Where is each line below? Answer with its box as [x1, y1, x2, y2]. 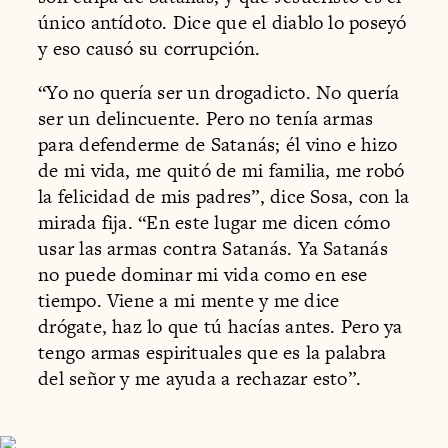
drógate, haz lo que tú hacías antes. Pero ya [38, 312, 403, 340]
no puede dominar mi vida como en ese [38, 260, 368, 288]
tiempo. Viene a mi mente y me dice [38, 286, 340, 314]
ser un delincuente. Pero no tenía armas [38, 104, 374, 132]
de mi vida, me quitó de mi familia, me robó [38, 156, 405, 184]
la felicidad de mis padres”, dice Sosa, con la [38, 182, 410, 210]
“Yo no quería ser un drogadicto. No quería [38, 78, 400, 106]
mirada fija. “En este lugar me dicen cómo [38, 208, 390, 236]
